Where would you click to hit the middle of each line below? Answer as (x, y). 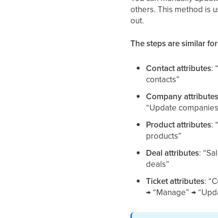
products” (164, 136)
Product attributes (179, 125)
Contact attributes (179, 68)
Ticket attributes (175, 181)
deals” (158, 164)
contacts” (163, 80)
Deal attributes (173, 153)
